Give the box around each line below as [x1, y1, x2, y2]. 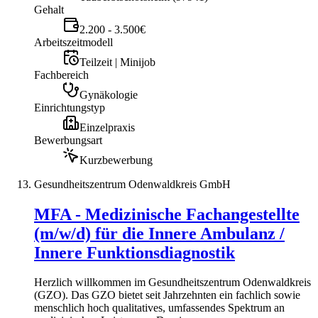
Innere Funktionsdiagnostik [34, 243, 235, 262]
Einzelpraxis [79, 121, 135, 133]
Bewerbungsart [34, 133, 102, 146]
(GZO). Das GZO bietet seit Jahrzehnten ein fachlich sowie [34, 289, 300, 302]
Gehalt [34, 3, 64, 16]
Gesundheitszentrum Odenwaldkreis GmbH [34, 177, 231, 190]
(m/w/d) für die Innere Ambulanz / [34, 224, 285, 243]
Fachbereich [34, 68, 89, 81]
